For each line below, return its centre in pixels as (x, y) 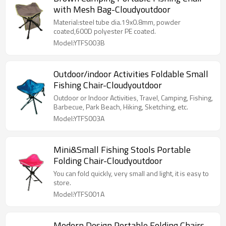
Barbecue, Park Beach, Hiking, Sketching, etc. (121, 107)
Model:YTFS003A (79, 118)
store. (62, 182)
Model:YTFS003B (79, 43)
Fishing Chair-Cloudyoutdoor (108, 85)
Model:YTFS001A (79, 194)
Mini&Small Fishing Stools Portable (122, 150)
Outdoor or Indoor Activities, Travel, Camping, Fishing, (133, 98)
